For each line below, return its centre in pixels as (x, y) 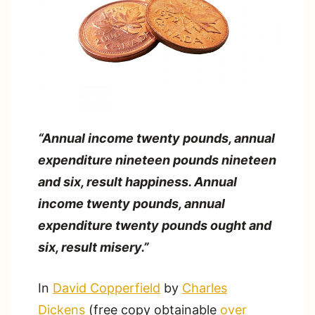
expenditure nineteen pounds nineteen (157, 160)
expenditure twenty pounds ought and (155, 225)
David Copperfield (107, 288)
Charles (205, 288)
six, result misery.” (94, 247)
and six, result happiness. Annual (137, 181)
